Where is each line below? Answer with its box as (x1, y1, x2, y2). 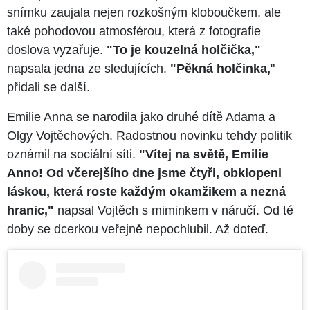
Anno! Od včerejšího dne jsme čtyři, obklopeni (7, 166, 282, 181)
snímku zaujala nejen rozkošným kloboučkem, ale (7, 6, 281, 20)
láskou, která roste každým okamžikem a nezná (7, 185, 286, 199)
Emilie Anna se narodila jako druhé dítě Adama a (7, 110, 275, 125)
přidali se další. (7, 80, 90, 95)
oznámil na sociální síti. (7, 147, 139, 162)
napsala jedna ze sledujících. (7, 62, 170, 76)
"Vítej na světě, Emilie (139, 147, 268, 162)
